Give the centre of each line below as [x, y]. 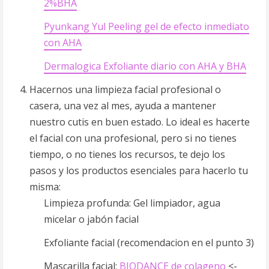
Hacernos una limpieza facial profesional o [125, 89]
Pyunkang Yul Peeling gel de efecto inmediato [147, 26]
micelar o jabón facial [91, 219]
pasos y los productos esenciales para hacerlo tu [139, 171]
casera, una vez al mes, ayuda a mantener [123, 106]
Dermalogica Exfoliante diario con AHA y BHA [145, 66]
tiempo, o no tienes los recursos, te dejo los [127, 154]
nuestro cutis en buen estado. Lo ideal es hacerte [140, 122]
